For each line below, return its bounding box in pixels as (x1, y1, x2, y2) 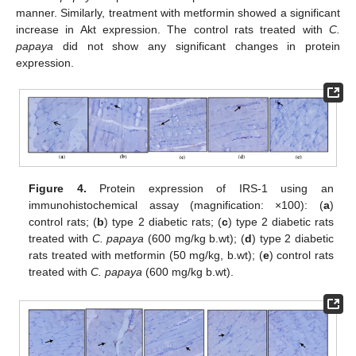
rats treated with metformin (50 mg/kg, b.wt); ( (29, 248, 263, 261)
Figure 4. (29, 181, 87, 195)
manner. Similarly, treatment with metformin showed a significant (16, 6, 340, 19)
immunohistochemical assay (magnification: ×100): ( (29, 198, 323, 211)
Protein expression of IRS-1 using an (86, 181, 334, 195)
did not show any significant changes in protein (53, 39, 340, 52)
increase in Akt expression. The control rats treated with (16, 22, 329, 36)
